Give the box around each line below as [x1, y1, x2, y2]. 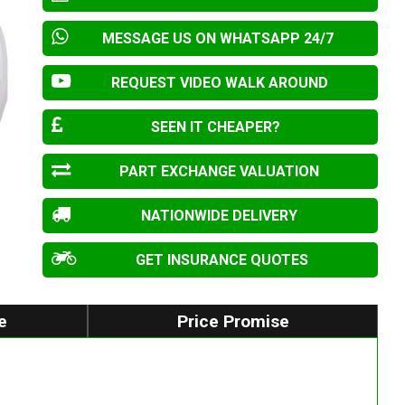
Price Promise [176, 310, 289, 332]
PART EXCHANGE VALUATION [119, 163, 320, 181]
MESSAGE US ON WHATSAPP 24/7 [102, 30, 334, 48]
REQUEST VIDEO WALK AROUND [110, 74, 328, 92]
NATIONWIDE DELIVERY [141, 207, 298, 225]
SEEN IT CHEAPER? [150, 118, 280, 137]
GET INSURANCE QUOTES [136, 251, 309, 269]
